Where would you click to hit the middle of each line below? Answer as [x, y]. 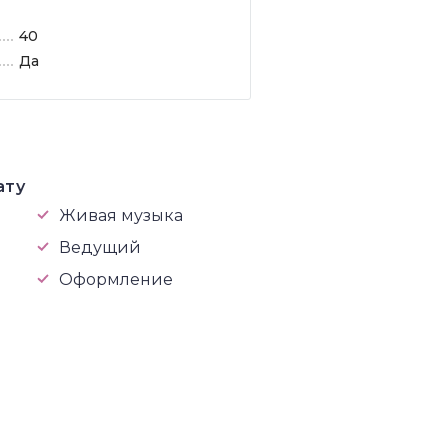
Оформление [116, 279]
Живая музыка [121, 215]
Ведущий [100, 247]
